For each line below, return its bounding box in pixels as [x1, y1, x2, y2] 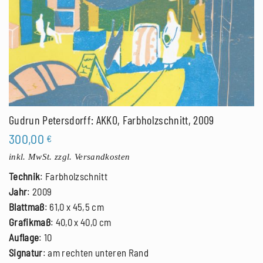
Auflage [9, 231, 39, 244]
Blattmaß [9, 201, 45, 213]
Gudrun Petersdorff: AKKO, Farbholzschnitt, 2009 [9, 113, 214, 127]
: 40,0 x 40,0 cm [50, 216, 112, 228]
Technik [9, 170, 41, 183]
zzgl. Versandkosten [55, 152, 130, 162]
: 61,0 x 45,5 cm [44, 201, 104, 213]
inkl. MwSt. [9, 152, 52, 162]
